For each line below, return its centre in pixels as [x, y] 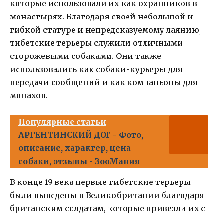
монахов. [29, 95]
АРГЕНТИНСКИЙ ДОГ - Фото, [81, 135]
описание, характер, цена [75, 148]
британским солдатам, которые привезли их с [108, 208]
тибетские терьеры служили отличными [96, 43]
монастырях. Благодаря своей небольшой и [101, 16]
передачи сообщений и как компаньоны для [104, 82]
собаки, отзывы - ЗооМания [79, 161]
